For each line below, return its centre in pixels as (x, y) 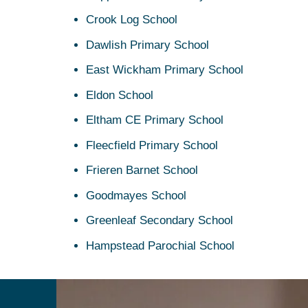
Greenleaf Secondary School (159, 221)
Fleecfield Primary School (152, 145)
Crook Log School (131, 20)
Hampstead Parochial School (160, 245)
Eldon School (119, 95)
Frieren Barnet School (142, 170)
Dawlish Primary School (147, 45)
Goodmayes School (136, 195)
